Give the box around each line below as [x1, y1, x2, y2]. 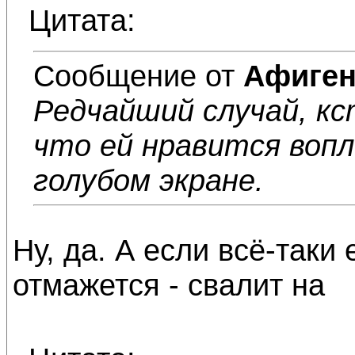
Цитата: [29, 3, 136, 37]
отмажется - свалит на [13, 268, 325, 302]
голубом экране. [33, 163, 264, 197]
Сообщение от [33, 59, 243, 93]
